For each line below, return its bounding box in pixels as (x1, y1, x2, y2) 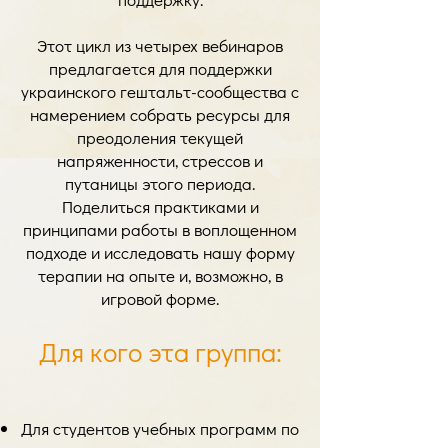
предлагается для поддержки (48, 57, 272, 80)
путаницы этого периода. (65, 172, 255, 195)
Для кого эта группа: (38, 334, 282, 369)
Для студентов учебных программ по (21, 417, 299, 440)
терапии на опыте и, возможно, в (37, 264, 283, 287)
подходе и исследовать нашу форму (25, 241, 295, 264)
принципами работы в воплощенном (23, 218, 297, 241)
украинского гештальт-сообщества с (21, 80, 299, 103)
